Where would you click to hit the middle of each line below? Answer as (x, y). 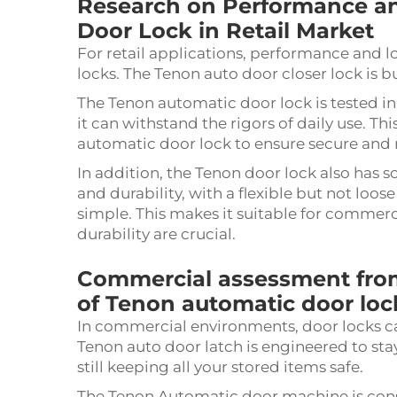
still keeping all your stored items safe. (220, 367)
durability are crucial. (156, 234)
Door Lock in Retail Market (226, 31)
